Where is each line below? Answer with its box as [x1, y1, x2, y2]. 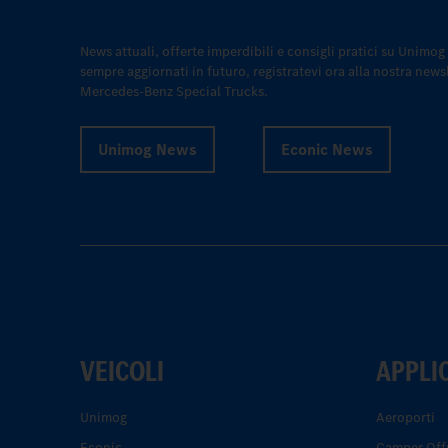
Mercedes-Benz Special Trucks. [80, 82, 267, 102]
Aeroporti [376, 408, 435, 428]
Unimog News [98, 138, 197, 160]
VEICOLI [80, 351, 164, 392]
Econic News [281, 138, 373, 160]
